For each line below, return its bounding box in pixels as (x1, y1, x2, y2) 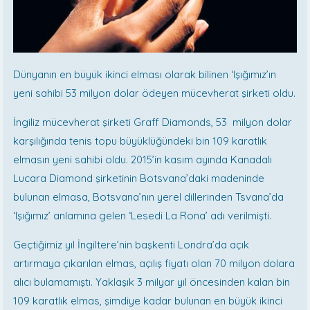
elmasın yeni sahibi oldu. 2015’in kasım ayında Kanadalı (13, 152, 273, 166)
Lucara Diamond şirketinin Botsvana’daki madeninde (13, 171, 265, 185)
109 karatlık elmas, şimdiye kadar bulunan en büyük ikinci (13, 293, 283, 307)
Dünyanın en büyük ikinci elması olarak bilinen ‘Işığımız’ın (13, 67, 277, 81)
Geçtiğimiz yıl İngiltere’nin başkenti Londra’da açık (13, 237, 250, 251)
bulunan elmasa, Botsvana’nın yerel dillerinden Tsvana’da (13, 190, 284, 203)
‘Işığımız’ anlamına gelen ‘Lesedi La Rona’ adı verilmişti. (13, 208, 272, 222)
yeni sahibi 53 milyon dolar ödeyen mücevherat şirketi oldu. (13, 86, 296, 100)
